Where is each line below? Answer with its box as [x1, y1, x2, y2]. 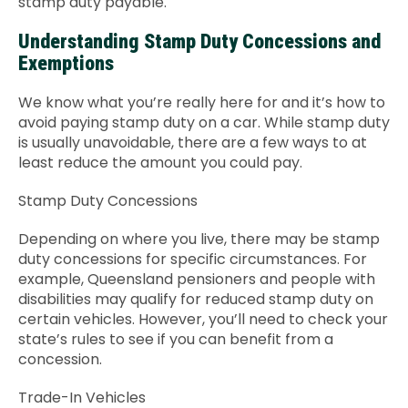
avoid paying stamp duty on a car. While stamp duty [18, 112, 390, 133]
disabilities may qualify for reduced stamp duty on [18, 289, 373, 310]
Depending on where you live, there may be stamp [18, 229, 380, 250]
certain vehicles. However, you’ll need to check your [18, 309, 388, 330]
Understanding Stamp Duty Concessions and [18, 30, 381, 53]
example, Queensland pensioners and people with [18, 269, 375, 290]
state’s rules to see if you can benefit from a [18, 329, 333, 350]
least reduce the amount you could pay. [18, 152, 302, 173]
